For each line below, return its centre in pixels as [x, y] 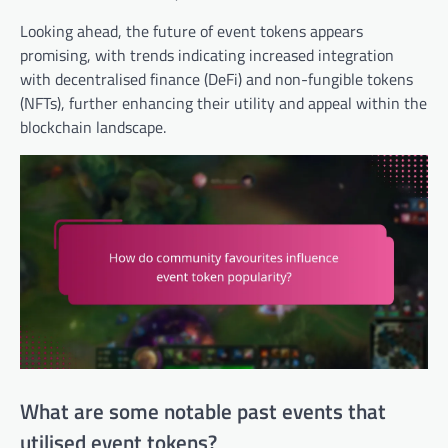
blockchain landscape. [93, 127]
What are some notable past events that [203, 411]
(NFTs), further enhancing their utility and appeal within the [223, 103]
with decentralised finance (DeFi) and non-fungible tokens [216, 79]
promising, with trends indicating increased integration [207, 55]
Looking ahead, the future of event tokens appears [191, 31]
